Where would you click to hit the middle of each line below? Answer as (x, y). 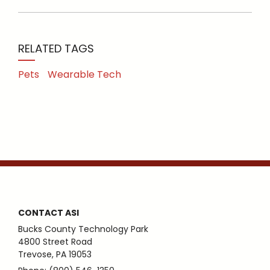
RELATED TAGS (56, 49)
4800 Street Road (55, 242)
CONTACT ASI (49, 213)
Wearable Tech (84, 74)
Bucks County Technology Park (83, 229)
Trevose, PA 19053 (55, 254)
